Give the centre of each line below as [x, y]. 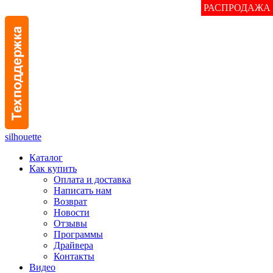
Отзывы [70, 223]
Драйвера [73, 245]
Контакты [74, 256]
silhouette [23, 137]
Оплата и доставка [92, 179]
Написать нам [83, 190]
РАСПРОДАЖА [237, 8]
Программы [78, 234]
